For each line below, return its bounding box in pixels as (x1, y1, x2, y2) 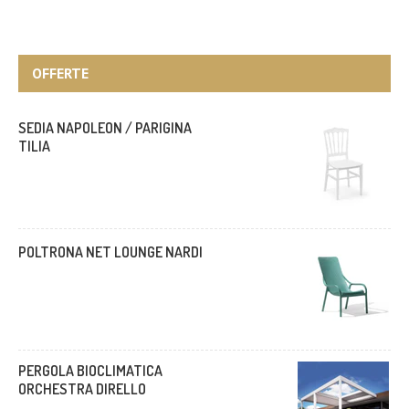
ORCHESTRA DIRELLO (18, 379, 146, 398)
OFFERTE (32, 63, 89, 82)
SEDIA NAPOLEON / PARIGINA (18, 118, 192, 137)
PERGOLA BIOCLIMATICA (18, 361, 163, 380)
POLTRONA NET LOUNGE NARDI (18, 242, 203, 261)
